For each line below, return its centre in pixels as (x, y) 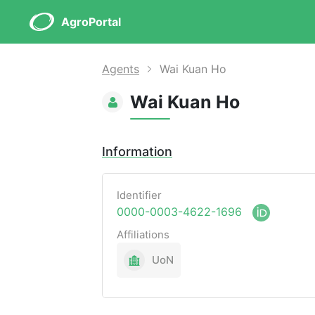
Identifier (139, 195)
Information (137, 152)
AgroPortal (91, 22)
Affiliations (143, 235)
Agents (121, 69)
